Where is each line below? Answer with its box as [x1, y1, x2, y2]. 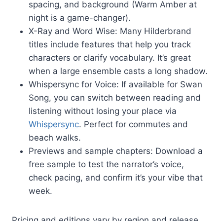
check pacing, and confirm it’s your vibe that [29, 172, 203, 183]
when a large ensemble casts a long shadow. [29, 66, 208, 76]
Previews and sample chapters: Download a [29, 146, 203, 156]
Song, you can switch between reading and [29, 92, 201, 103]
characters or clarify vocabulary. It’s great [29, 52, 191, 63]
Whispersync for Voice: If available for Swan [29, 79, 202, 89]
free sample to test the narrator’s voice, [29, 159, 184, 169]
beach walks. [29, 132, 81, 143]
